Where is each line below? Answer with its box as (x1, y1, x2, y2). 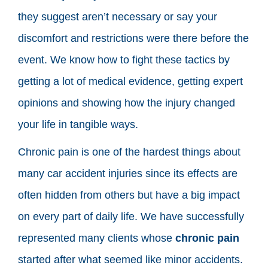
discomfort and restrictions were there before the (18, 32, 249, 44)
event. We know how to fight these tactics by (18, 53, 230, 66)
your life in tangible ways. (18, 118, 138, 130)
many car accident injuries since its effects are (18, 167, 237, 179)
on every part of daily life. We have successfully (18, 210, 244, 223)
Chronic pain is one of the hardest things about (18, 145, 240, 158)
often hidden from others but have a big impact (18, 188, 240, 201)
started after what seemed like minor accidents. (18, 253, 243, 266)
